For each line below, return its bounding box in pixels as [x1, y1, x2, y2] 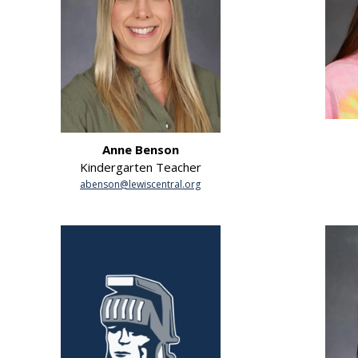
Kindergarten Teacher [79, 158, 201, 175]
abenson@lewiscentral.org [80, 177, 201, 191]
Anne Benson [101, 141, 179, 157]
